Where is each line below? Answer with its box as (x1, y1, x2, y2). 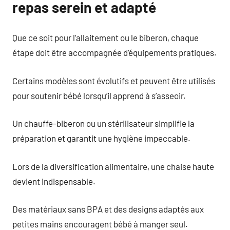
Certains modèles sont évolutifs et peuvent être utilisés (12, 75, 215, 86)
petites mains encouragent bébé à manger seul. (12, 219, 188, 229)
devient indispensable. (12, 176, 95, 186)
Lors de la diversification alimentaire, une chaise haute (12, 161, 214, 171)
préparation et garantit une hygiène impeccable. (12, 133, 190, 143)
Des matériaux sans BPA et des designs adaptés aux (12, 204, 204, 214)
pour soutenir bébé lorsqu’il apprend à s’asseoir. (12, 90, 186, 101)
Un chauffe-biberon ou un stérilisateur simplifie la (12, 118, 195, 128)
